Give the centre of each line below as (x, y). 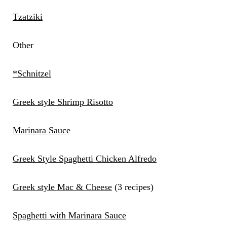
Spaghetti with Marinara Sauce (69, 216)
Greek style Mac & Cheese (62, 187)
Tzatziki (27, 17)
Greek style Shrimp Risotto (63, 102)
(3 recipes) (133, 187)
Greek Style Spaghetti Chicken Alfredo (84, 159)
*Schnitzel (32, 74)
